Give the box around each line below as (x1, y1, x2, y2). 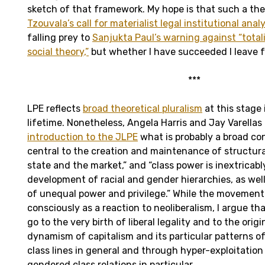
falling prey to (27, 31, 92, 43)
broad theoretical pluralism (83, 102, 202, 114)
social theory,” (27, 46, 89, 57)
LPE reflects (27, 102, 83, 114)
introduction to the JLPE (27, 131, 138, 143)
